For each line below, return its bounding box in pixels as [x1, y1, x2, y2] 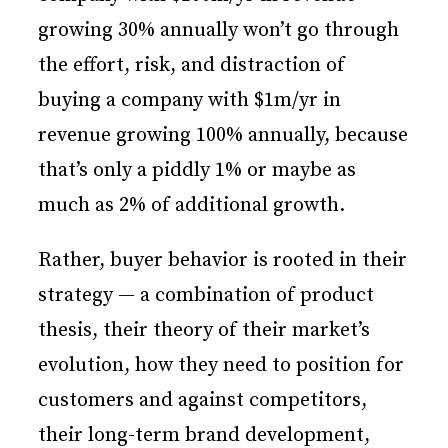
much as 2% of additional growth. [38, 193, 345, 219]
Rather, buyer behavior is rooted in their [38, 248, 407, 274]
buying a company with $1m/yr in [38, 88, 341, 114]
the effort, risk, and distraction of [38, 53, 345, 79]
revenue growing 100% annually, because [38, 123, 408, 149]
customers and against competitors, [38, 388, 367, 414]
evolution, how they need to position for [38, 353, 404, 379]
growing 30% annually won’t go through [38, 18, 399, 44]
